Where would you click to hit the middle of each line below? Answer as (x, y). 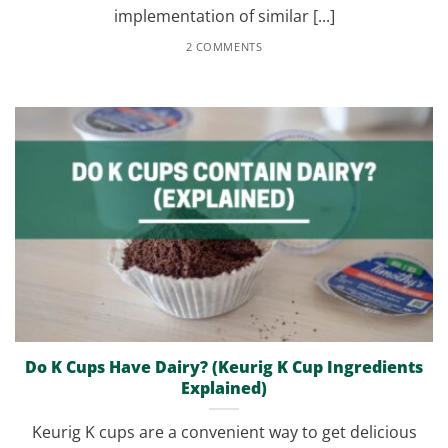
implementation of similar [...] (224, 16)
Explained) (224, 387)
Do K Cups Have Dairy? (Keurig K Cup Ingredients (224, 366)
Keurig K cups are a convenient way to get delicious (224, 432)
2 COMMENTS (224, 46)
